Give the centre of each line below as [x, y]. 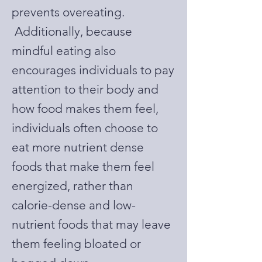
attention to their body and [85, 89]
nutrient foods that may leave [91, 224]
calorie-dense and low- [74, 205]
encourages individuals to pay [93, 70]
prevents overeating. [68, 12]
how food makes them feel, [85, 108]
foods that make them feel [83, 166]
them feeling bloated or [76, 244]
